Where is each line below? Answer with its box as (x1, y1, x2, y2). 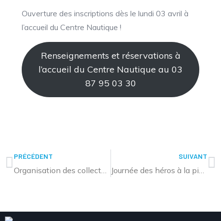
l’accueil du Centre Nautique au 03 (38, 64, 183, 75)
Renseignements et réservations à (40, 50, 181, 61)
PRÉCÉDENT (14, 152, 53, 160)
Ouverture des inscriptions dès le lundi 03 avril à (22, 8, 189, 18)
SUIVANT (179, 152, 207, 160)
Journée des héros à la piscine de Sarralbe (198, 165, 204, 175)
